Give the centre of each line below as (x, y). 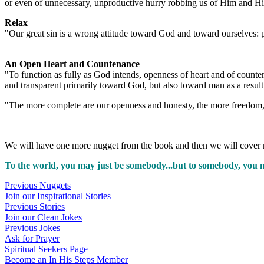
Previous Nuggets (38, 185)
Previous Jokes (32, 228)
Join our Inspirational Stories (58, 196)
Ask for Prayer (32, 238)
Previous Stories (35, 207)
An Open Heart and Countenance (72, 64)
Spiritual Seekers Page (46, 249)
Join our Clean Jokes (43, 217)
